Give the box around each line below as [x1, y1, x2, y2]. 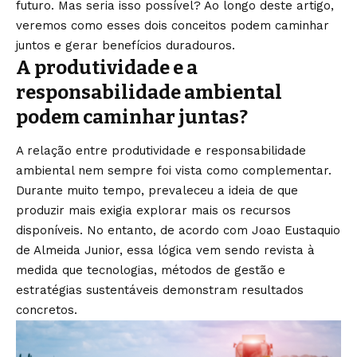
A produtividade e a [16, 57, 198, 79]
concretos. [16, 303, 77, 318]
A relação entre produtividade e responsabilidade [16, 143, 306, 159]
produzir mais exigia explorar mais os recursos [16, 203, 291, 218]
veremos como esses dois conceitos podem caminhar [16, 18, 329, 33]
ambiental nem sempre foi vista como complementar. [16, 163, 331, 178]
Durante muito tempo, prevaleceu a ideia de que [16, 183, 298, 198]
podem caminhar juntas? [16, 106, 248, 128]
